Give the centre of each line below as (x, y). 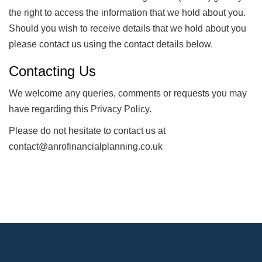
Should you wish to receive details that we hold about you (127, 28)
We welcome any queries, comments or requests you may (128, 93)
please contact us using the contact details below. (111, 44)
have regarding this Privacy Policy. (80, 109)
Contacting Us (52, 71)
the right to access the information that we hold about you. (128, 12)
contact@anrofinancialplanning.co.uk (86, 146)
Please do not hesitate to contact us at (87, 131)
